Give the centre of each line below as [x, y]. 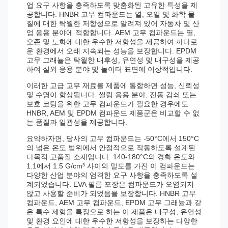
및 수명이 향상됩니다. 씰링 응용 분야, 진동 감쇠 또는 [111, 95]
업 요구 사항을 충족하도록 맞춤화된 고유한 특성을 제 [112, 5]
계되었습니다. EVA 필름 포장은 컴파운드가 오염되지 [110, 184]
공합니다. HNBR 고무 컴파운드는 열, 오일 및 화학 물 [111, 14]
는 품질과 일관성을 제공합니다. [77, 122]
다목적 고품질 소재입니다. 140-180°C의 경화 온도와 [111, 157]
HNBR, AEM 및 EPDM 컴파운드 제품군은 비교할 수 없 [113, 113]
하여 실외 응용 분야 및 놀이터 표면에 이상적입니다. [109, 69]
